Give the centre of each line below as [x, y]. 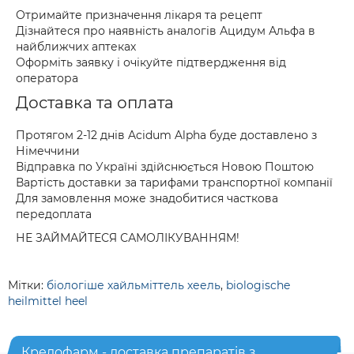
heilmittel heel [48, 301]
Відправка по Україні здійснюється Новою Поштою [165, 167]
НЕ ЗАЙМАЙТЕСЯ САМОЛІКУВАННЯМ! [128, 238]
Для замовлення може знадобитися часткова [147, 198]
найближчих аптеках [76, 47]
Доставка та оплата [95, 103]
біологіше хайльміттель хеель [134, 285]
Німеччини [48, 151]
